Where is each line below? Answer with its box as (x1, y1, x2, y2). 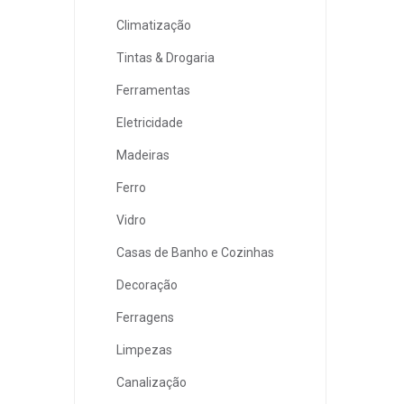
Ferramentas (116, 82, 190, 97)
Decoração (116, 277, 178, 292)
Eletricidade (116, 115, 183, 130)
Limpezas (116, 342, 172, 357)
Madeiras (116, 147, 170, 162)
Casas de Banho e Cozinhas (116, 244, 274, 260)
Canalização (116, 374, 187, 390)
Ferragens (116, 309, 174, 325)
